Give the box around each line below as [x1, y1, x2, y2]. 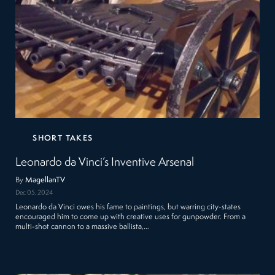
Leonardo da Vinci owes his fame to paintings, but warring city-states [15, 203, 241, 212]
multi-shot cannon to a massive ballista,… [15, 223, 150, 231]
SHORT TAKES [33, 134, 93, 142]
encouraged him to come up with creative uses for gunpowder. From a [15, 213, 246, 222]
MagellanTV [25, 176, 66, 184]
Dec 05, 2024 [15, 190, 53, 197]
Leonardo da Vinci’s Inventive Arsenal [15, 156, 195, 169]
